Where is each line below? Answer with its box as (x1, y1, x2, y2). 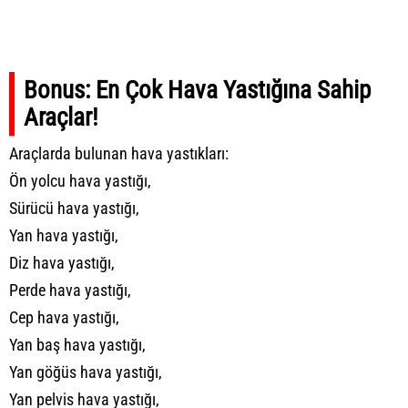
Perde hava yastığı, (9, 280, 131, 300)
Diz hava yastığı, (9, 252, 115, 272)
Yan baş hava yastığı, (9, 334, 146, 354)
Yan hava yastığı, (9, 225, 118, 245)
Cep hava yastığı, (9, 307, 119, 327)
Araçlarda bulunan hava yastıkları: (9, 143, 229, 163)
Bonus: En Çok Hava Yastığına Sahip (24, 75, 371, 105)
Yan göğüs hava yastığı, (9, 362, 162, 382)
